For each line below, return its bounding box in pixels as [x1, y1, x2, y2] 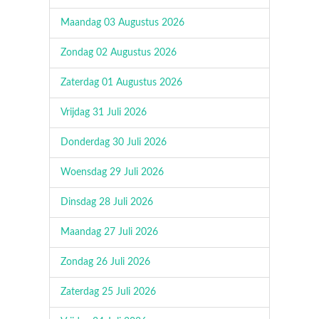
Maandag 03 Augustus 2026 [61, 18, 184, 28]
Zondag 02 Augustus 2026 [61, 48, 177, 58]
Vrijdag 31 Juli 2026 [61, 108, 147, 117]
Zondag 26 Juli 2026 [61, 257, 150, 267]
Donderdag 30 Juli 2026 [61, 137, 167, 147]
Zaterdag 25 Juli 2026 [61, 287, 156, 297]
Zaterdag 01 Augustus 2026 [61, 78, 182, 88]
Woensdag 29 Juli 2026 [61, 167, 164, 177]
